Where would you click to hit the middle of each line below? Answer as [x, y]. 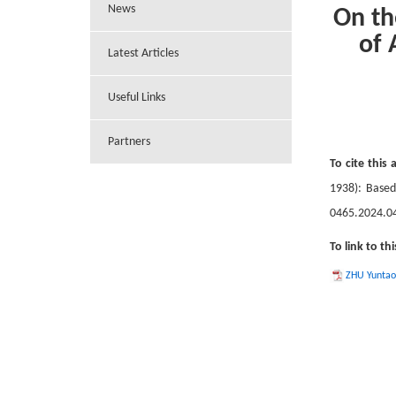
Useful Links [137, 98]
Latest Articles [143, 54]
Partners [129, 142]
